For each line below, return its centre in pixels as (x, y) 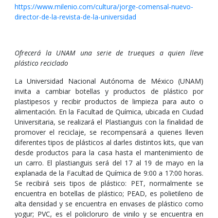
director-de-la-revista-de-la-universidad (75, 17)
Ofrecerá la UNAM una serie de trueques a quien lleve (109, 53)
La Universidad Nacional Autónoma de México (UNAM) (109, 81)
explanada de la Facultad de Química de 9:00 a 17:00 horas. (109, 173)
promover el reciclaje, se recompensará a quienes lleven (109, 132)
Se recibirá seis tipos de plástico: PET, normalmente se (109, 183)
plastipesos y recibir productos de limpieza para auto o (109, 101)
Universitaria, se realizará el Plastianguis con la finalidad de (109, 122)
